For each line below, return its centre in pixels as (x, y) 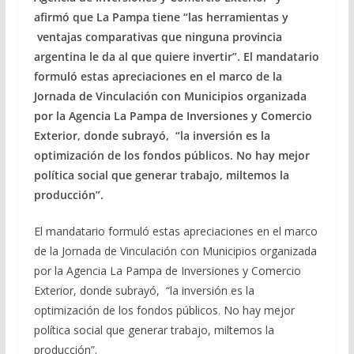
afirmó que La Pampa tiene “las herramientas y (161, 17)
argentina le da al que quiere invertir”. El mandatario (176, 56)
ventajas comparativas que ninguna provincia (158, 36)
